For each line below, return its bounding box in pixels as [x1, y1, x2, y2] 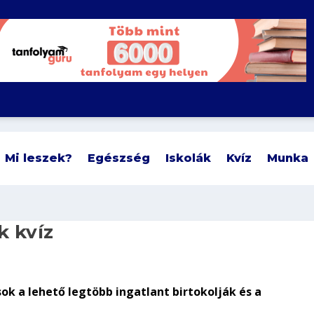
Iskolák [165, 151, 212, 165]
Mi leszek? [5, 151, 73, 165]
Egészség [88, 151, 151, 165]
